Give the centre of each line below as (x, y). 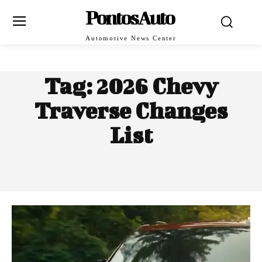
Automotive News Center (131, 38)
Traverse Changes (131, 111)
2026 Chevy (157, 86)
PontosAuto (130, 17)
